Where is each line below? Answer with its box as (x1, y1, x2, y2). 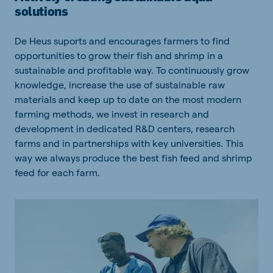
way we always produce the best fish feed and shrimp (15, 152, 252, 164)
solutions (15, 4, 68, 19)
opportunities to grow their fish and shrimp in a (15, 49, 223, 62)
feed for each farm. (15, 166, 102, 179)
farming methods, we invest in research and (15, 108, 209, 120)
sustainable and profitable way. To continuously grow (15, 64, 249, 76)
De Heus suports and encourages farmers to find (15, 35, 230, 47)
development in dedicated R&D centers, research (15, 122, 235, 135)
